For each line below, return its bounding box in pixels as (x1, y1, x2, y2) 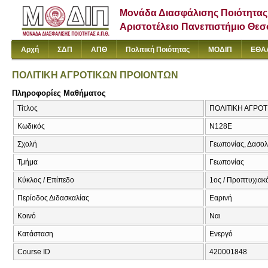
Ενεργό (209, 230, 233, 239)
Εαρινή (209, 194, 232, 203)
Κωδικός (17, 122, 45, 131)
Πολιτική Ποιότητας (126, 45, 190, 54)
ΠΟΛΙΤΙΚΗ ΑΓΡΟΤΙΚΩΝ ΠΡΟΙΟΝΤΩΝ (12, 69, 178, 80)
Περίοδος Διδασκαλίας (17, 194, 89, 203)
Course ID (17, 248, 50, 257)
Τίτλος (17, 104, 38, 113)
